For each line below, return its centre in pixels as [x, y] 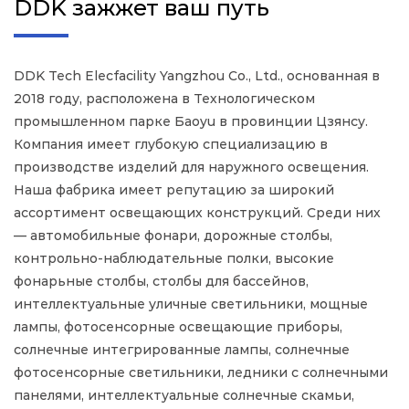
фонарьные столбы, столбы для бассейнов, [161, 281]
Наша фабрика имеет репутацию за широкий [174, 190]
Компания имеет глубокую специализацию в [171, 144]
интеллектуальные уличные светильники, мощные [191, 304]
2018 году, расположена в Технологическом [164, 99]
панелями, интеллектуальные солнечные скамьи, [184, 395]
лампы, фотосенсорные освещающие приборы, [178, 327]
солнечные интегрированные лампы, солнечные [182, 350]
